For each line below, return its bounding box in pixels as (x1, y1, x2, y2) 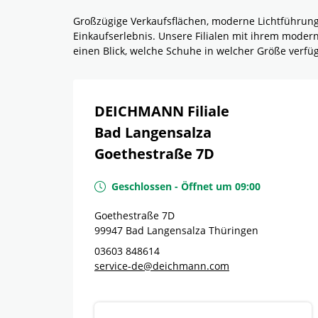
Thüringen (209, 224, 258, 237)
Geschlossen (111, 180, 172, 193)
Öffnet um (181, 180, 232, 193)
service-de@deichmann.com (94, 259, 229, 273)
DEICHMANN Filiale (94, 102, 229, 121)
